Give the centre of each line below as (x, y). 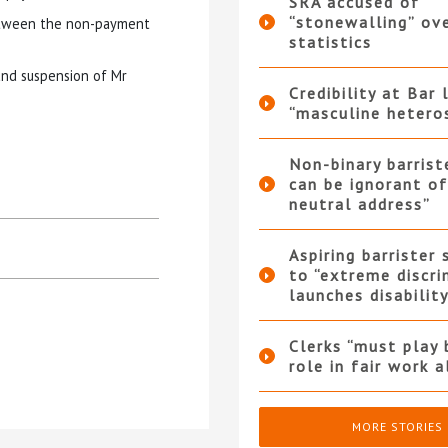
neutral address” (360, 204)
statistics (330, 42)
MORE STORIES (398, 427)
